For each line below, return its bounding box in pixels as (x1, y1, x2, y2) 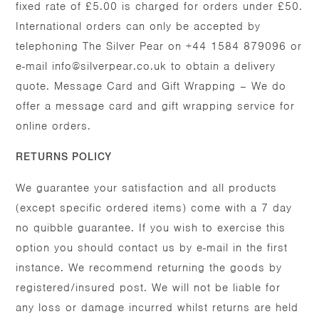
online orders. (16, 119, 92, 134)
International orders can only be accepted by (16, 19, 261, 34)
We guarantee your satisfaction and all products (16, 181, 278, 196)
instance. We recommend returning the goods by (16, 261, 283, 276)
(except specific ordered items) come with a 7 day (16, 201, 293, 216)
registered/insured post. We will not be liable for (16, 281, 281, 296)
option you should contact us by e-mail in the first (16, 241, 288, 256)
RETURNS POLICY (16, 151, 113, 164)
